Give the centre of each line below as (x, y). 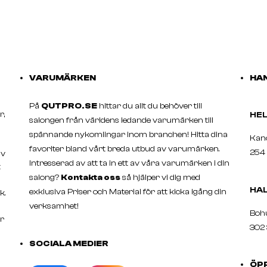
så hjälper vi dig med (161, 177)
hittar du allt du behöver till (150, 106)
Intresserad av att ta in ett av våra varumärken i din (130, 163)
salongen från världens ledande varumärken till (122, 120)
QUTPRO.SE (69, 106)
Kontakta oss (91, 177)
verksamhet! (55, 206)
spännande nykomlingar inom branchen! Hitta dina (129, 134)
